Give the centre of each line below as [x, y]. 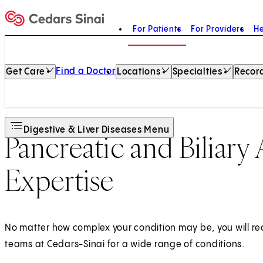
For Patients [157, 29]
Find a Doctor [86, 71]
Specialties [197, 72]
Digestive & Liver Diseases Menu [97, 130]
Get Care [26, 72]
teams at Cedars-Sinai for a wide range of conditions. [125, 244]
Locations [139, 72]
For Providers [218, 29]
